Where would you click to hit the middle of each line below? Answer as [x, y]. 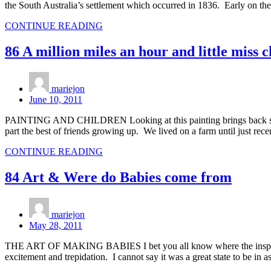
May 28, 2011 [56, 225]
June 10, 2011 [56, 100]
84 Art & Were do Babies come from [118, 177]
